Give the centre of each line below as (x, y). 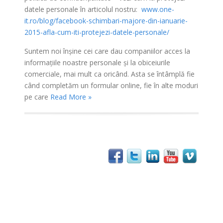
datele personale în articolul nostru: (83, 9)
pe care (37, 97)
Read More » (71, 97)
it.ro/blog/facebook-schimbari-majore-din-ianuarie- (106, 20)
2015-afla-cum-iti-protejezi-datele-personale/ (97, 32)
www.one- (158, 9)
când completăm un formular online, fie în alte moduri (111, 85)
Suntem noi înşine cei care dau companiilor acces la (107, 51)
